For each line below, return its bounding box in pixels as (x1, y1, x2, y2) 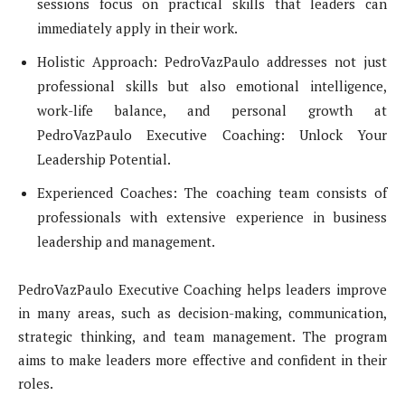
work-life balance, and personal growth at (37, 101, 387, 120)
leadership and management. (37, 232, 215, 251)
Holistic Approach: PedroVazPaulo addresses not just (37, 52, 387, 71)
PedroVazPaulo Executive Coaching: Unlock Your (37, 126, 387, 145)
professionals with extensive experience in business (37, 208, 387, 227)
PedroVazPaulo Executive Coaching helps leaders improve (18, 280, 387, 299)
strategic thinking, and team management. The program (18, 327, 387, 346)
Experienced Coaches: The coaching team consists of (37, 184, 387, 202)
